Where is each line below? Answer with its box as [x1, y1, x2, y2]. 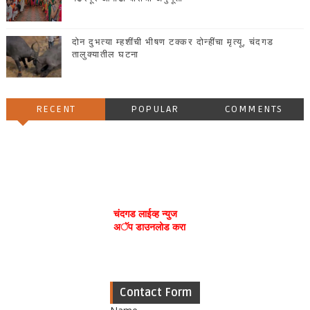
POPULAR [131, 103, 179, 116]
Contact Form [119, 286, 192, 300]
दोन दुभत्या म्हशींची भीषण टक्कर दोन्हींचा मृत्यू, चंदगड [71, 37, 274, 48]
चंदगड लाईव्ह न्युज [113, 207, 177, 221]
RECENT [35, 103, 76, 116]
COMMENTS [224, 103, 283, 116]
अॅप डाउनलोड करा [113, 220, 185, 234]
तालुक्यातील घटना [71, 49, 139, 61]
